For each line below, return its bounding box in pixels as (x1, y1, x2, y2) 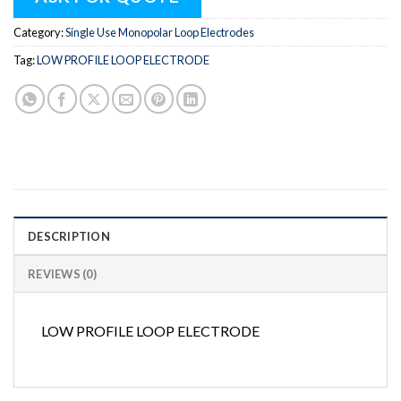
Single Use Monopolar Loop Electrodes (65, 24, 254, 39)
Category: (13, 24, 65, 39)
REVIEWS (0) (28, 266, 97, 281)
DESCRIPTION (28, 228, 110, 243)
